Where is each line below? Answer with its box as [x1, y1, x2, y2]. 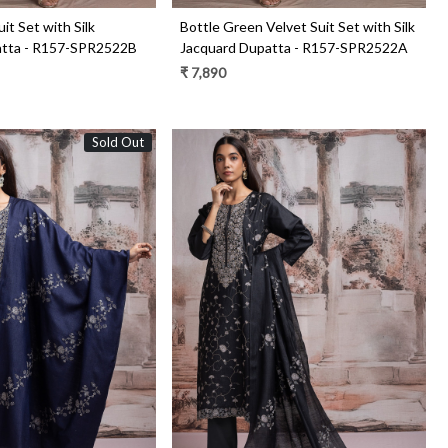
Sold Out [91, 134, 144, 151]
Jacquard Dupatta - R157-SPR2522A [179, 39, 408, 57]
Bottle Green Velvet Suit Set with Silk [179, 18, 415, 36]
